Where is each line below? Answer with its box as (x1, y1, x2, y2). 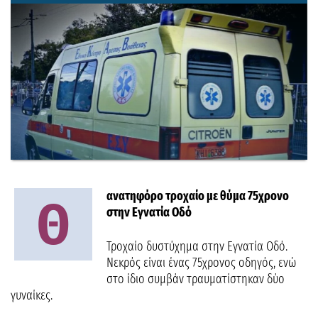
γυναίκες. (11, 287, 53, 303)
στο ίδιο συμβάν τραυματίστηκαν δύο (106, 271, 285, 287)
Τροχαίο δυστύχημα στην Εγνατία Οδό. (106, 238, 287, 254)
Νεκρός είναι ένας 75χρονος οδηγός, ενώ (106, 255, 296, 270)
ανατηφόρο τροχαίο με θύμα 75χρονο (106, 188, 289, 204)
